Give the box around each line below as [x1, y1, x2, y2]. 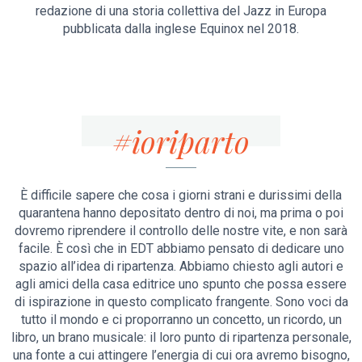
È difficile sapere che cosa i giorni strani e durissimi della [20, 187, 342, 204]
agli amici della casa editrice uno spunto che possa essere [15, 276, 347, 293]
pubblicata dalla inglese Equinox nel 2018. [63, 21, 299, 37]
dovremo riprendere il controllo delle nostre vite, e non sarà [15, 223, 347, 239]
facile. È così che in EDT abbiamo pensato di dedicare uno [18, 241, 344, 257]
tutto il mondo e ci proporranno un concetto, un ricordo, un [20, 312, 342, 328]
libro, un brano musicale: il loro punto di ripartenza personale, [11, 330, 351, 346]
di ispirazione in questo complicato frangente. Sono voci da [14, 294, 348, 310]
